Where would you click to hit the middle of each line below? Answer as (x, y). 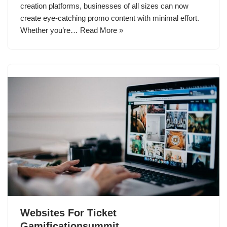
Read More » (102, 30)
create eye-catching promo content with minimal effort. (110, 18)
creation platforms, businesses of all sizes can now (104, 6)
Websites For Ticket (68, 213)
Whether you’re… (50, 30)
